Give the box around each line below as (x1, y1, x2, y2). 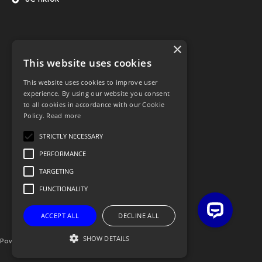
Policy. (23, 111, 47, 120)
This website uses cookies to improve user (23, 78, 158, 87)
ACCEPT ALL (40, 211, 80, 220)
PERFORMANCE (39, 149, 86, 158)
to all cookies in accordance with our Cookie (23, 100, 165, 109)
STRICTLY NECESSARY (39, 132, 103, 140)
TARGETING (39, 167, 74, 175)
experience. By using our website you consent (23, 89, 170, 98)
